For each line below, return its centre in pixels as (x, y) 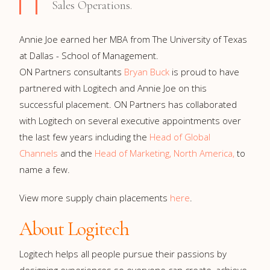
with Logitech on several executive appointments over (130, 121)
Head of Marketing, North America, (166, 153)
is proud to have (204, 72)
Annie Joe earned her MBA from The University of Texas (133, 39)
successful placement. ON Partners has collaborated (128, 104)
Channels (39, 153)
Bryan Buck (147, 72)
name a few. (45, 169)
